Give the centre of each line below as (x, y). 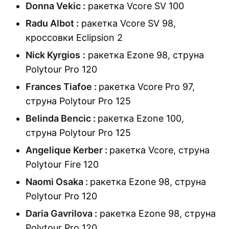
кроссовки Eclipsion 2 (74, 38)
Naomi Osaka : (58, 182)
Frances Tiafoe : (62, 87)
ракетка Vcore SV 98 (127, 24)
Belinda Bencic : (62, 119)
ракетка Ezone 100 (140, 119)
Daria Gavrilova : (61, 214)
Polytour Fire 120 (62, 165)
